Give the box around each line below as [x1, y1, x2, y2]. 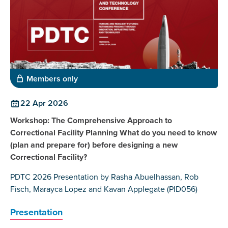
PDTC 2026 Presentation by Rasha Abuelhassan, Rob [10, 171, 198, 183]
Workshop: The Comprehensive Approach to [10, 115, 172, 127]
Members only [26, 73, 78, 85]
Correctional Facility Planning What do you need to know [10, 127, 217, 139]
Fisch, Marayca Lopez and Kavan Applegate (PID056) [10, 183, 197, 195]
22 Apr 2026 [20, 97, 68, 109]
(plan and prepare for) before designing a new [10, 139, 178, 151]
